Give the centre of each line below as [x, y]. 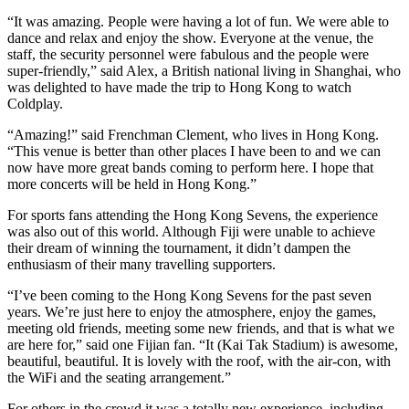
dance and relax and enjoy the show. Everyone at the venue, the [190, 37]
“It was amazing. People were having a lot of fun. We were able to [198, 21]
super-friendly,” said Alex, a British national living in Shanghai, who [204, 70]
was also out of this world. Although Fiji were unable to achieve [191, 231]
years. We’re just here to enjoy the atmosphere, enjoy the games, [192, 311]
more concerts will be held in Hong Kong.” [132, 184]
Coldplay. [35, 103]
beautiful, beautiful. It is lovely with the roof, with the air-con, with [199, 361]
